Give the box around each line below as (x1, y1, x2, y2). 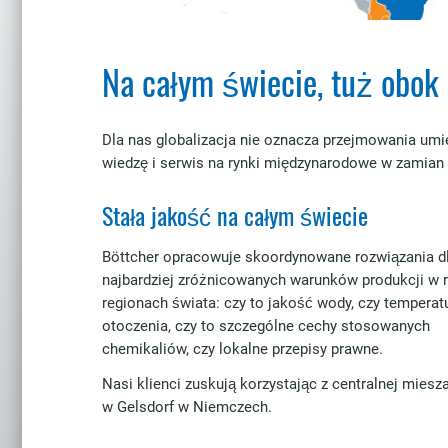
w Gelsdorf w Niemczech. (102, 397, 272, 416)
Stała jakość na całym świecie (102, 197, 368, 233)
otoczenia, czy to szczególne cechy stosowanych (102, 317, 430, 335)
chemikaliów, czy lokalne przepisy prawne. (102, 340, 383, 358)
